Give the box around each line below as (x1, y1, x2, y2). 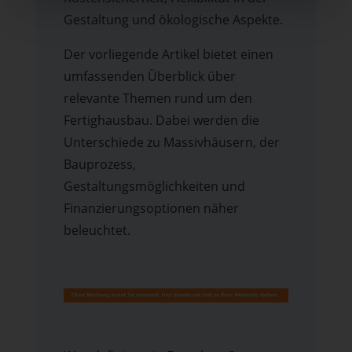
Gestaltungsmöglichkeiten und (63, 177, 245, 195)
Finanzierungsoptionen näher (63, 199, 239, 217)
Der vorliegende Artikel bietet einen (63, 45, 273, 63)
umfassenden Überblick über (63, 67, 236, 85)
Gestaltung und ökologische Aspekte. (63, 10, 283, 28)
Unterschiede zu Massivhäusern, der (63, 133, 280, 151)
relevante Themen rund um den (63, 89, 252, 107)
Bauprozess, (63, 155, 136, 173)
